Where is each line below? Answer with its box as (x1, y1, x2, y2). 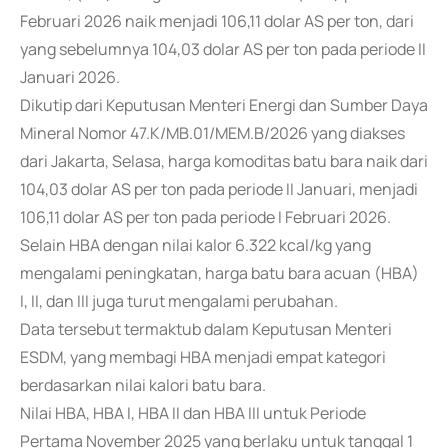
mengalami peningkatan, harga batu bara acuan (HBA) (20, 262, 419, 284)
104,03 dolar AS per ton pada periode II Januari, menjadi (20, 178, 418, 200)
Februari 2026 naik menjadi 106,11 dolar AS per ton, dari (20, 10, 414, 32)
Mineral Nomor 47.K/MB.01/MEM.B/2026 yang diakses (20, 122, 405, 144)
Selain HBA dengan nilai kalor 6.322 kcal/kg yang (20, 234, 371, 256)
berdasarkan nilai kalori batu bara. (20, 374, 266, 396)
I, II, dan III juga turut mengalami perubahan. (20, 290, 338, 312)
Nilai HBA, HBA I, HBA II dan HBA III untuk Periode (20, 402, 366, 424)
